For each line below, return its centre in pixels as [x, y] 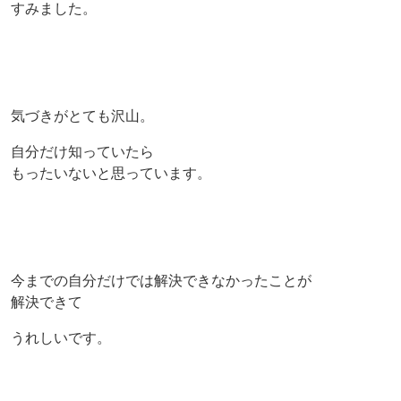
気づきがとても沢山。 [82, 115]
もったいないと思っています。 [111, 173]
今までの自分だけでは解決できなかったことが [161, 280]
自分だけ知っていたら [82, 151]
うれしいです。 [61, 337]
